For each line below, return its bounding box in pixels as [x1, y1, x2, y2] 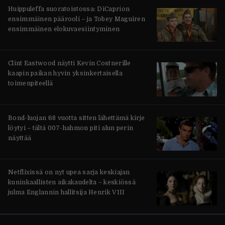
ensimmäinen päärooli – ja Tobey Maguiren [8, 15, 146, 23]
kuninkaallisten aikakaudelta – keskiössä [8, 179, 136, 186]
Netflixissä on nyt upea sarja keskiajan [8, 169, 130, 176]
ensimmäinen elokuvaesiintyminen [8, 25, 120, 33]
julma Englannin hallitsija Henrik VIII [8, 189, 125, 196]
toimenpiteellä [8, 80, 53, 87]
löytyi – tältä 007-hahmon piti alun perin [8, 124, 134, 132]
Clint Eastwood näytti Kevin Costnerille [8, 60, 131, 67]
